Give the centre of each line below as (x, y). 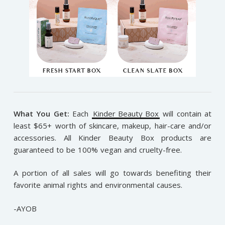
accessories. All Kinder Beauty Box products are (113, 137)
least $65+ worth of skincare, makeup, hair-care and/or (113, 125)
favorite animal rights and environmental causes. (98, 185)
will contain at (186, 113)
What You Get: (41, 113)
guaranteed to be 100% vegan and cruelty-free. (97, 149)
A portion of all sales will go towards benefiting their (113, 173)
